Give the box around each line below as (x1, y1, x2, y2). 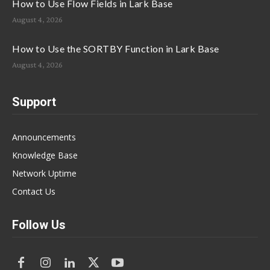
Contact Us (12, 186, 55, 198)
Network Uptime (12, 168, 77, 180)
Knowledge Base (12, 149, 78, 162)
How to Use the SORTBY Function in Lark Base (12, 43, 219, 55)
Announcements (12, 131, 76, 143)
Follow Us (12, 218, 66, 233)
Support (12, 95, 56, 110)
